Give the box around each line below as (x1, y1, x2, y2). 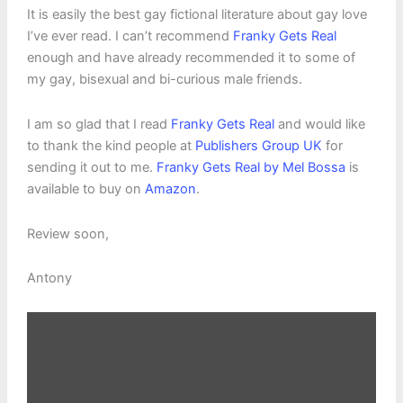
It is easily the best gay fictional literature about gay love (26, 6, 367, 23)
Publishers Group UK (194, 137, 322, 154)
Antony (26, 270, 72, 287)
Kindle (25, 359, 67, 376)
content (25, 321, 75, 338)
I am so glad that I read (26, 115, 171, 132)
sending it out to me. (26, 158, 157, 175)
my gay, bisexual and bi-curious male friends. (26, 71, 302, 88)
